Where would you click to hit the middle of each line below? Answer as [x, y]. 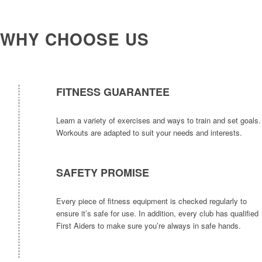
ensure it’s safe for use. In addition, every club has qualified [157, 213]
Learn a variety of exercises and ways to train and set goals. [158, 120]
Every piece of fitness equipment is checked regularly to [151, 201]
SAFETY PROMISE [103, 172]
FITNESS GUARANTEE [113, 92]
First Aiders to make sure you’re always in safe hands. [149, 225]
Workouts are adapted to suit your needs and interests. [149, 132]
